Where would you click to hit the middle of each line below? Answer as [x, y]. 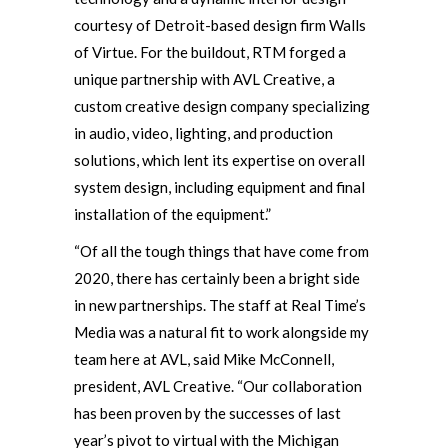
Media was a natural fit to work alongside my [221, 332]
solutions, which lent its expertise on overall [219, 160]
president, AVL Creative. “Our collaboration [218, 386]
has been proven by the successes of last [207, 413]
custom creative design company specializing [222, 106]
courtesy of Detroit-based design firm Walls [220, 25]
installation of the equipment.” [172, 214]
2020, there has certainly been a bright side [217, 278]
